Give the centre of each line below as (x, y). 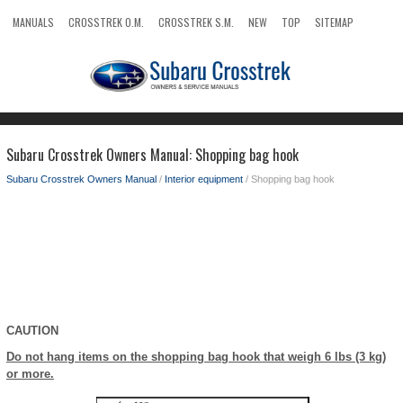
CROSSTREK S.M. (196, 22)
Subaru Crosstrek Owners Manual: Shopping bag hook (152, 155)
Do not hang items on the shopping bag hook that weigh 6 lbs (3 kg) (196, 357)
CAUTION (32, 331)
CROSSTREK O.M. (106, 22)
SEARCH (30, 49)
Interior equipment (204, 179)
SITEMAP (334, 22)
